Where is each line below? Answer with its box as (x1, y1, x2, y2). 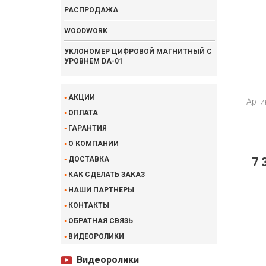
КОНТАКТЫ (68, 201, 109, 210)
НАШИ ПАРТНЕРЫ (68, 186, 134, 194)
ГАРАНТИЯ (68, 124, 107, 132)
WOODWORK (64, 27, 107, 35)
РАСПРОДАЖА (64, 6, 118, 14)
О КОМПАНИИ (68, 140, 119, 148)
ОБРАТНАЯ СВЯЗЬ (68, 217, 133, 225)
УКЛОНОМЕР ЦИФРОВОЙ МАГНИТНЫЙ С (64, 47, 212, 56)
